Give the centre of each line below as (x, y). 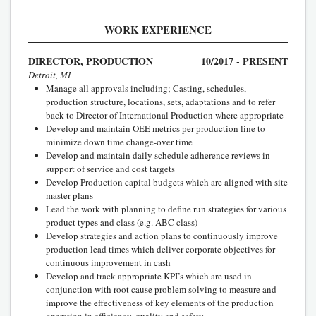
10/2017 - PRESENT (244, 61)
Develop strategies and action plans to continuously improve (162, 235)
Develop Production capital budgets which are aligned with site (167, 182)
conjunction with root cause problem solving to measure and (161, 289)
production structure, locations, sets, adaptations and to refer (160, 101)
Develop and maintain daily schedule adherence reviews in (158, 155)
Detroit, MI (49, 74)
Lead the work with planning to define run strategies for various (166, 208)
